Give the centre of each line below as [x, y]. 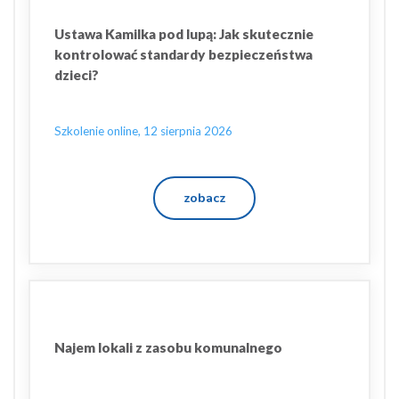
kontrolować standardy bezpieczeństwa [183, 54]
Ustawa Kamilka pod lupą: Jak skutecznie [184, 34]
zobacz [204, 198]
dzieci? [77, 75]
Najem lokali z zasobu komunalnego [168, 347]
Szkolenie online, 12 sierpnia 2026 [143, 131]
